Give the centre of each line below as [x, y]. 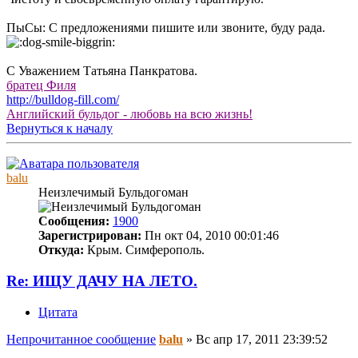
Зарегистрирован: [90, 236]
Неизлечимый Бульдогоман [113, 193]
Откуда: [61, 250]
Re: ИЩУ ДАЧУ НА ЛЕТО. [102, 281]
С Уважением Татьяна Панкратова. [102, 71]
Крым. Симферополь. [144, 250]
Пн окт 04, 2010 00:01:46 [210, 236]
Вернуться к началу [60, 129]
